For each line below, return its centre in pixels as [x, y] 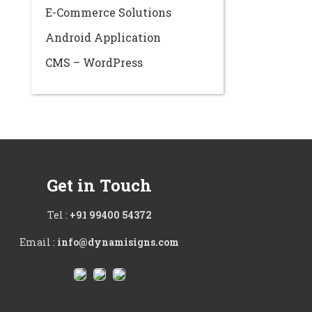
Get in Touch [100, 185]
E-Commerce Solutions [108, 12]
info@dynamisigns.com [118, 242]
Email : [39, 242]
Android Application [103, 37]
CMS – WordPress [94, 62]
